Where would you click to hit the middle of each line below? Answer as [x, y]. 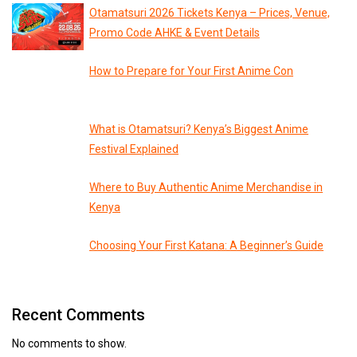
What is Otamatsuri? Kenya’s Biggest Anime [199, 129]
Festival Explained [134, 149]
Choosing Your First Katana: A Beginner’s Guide [206, 246]
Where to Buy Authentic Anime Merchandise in [206, 188]
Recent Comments [78, 315]
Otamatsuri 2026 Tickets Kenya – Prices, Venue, [209, 13]
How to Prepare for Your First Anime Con [191, 71]
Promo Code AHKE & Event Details [174, 33]
